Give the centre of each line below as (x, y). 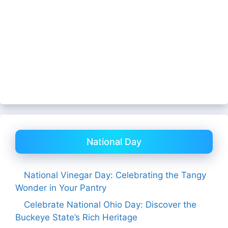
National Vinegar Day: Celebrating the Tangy (115, 175)
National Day (114, 141)
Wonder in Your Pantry (61, 188)
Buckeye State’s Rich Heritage (76, 218)
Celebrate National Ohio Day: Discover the (110, 205)
